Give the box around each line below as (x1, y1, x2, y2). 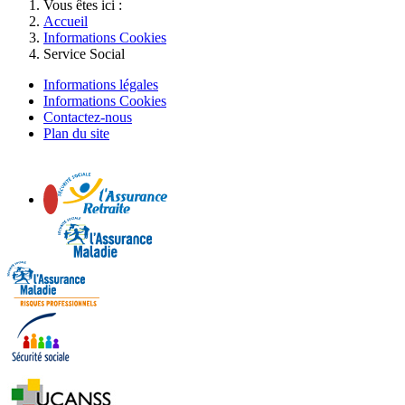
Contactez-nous (43, 108, 132, 125)
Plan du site (43, 125, 109, 141)
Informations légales (43, 76, 158, 92)
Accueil (43, 13, 88, 29)
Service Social (43, 45, 125, 61)
